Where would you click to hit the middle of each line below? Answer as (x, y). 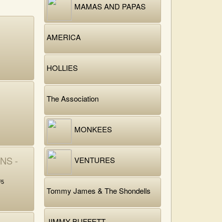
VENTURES (95, 160)
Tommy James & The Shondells (99, 191)
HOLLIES (62, 68)
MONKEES (93, 129)
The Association (73, 98)
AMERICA (64, 37)
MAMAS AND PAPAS (110, 6)
